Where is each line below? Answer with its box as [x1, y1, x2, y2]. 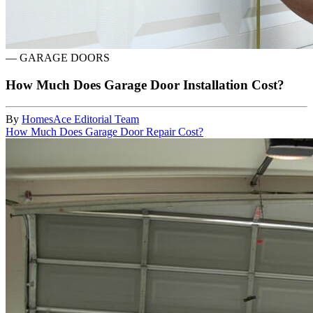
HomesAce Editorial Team [22, 112, 139, 125]
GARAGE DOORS [20, 52, 110, 64]
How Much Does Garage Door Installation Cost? [6, 78, 284, 93]
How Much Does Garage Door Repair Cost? [6, 125, 203, 138]
